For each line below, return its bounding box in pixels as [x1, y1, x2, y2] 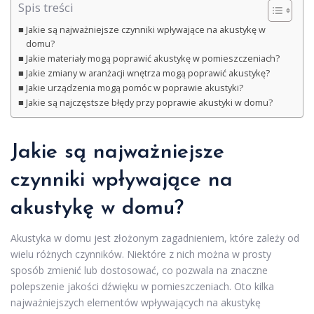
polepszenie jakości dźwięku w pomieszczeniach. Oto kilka [11, 280, 274, 294]
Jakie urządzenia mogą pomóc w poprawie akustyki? [25, 82, 243, 95]
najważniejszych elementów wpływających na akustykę [11, 296, 261, 310]
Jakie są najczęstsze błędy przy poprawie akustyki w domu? [25, 97, 273, 109]
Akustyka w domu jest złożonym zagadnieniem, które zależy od [11, 231, 299, 245]
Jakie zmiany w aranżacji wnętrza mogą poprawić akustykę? [25, 67, 270, 80]
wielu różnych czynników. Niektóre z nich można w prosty [11, 247, 271, 261]
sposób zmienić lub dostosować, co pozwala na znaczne [11, 264, 268, 278]
